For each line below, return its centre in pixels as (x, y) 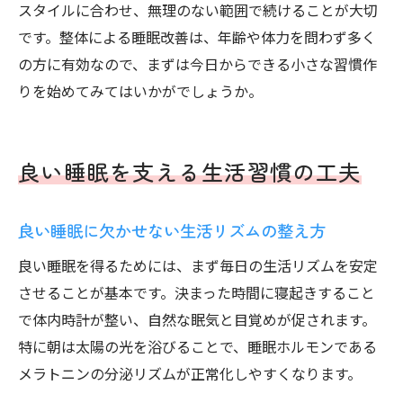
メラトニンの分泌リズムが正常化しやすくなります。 (190, 373)
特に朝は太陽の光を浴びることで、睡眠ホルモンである (197, 346)
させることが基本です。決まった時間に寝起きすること (197, 292)
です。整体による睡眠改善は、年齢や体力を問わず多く (197, 37)
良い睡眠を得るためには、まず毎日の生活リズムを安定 (198, 265)
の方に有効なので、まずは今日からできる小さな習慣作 (197, 64)
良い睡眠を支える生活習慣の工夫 (190, 171)
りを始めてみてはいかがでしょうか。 (140, 91)
